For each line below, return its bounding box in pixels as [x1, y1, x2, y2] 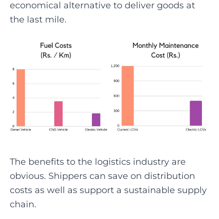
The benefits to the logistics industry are [10, 156, 186, 167]
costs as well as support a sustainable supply [10, 184, 207, 196]
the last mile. [10, 14, 66, 25]
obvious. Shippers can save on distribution [10, 170, 195, 181]
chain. [10, 198, 36, 210]
